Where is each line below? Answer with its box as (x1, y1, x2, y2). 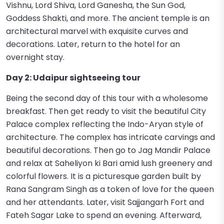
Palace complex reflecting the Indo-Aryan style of (6, 118, 203, 130)
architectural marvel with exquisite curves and (6, 25, 188, 37)
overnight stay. (6, 51, 64, 63)
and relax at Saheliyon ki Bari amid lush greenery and (6, 157, 212, 169)
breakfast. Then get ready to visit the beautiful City (6, 105, 206, 117)
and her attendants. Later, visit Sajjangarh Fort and (6, 196, 204, 208)
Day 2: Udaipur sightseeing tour (6, 72, 140, 83)
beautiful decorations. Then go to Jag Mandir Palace (6, 144, 210, 156)
